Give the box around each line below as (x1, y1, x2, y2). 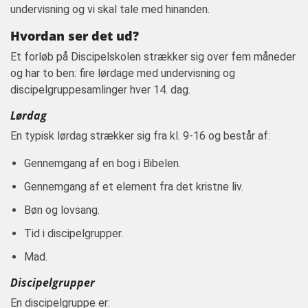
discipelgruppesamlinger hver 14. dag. (10, 83, 190, 96)
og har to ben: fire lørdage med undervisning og (10, 67, 235, 80)
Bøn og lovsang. (24, 203, 100, 217)
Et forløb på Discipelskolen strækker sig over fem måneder (10, 50, 296, 63)
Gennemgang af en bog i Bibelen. (24, 157, 181, 170)
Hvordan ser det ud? (10, 27, 139, 44)
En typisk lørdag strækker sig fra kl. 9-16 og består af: (10, 129, 270, 142)
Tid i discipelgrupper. (24, 227, 123, 240)
